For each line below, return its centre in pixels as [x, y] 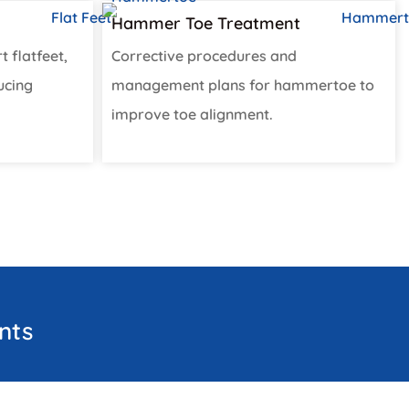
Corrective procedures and [204, 56]
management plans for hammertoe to [243, 85]
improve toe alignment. [192, 115]
